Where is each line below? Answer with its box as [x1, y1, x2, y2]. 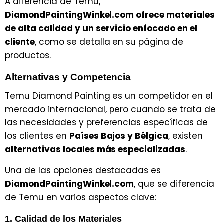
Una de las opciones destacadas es [5, 164, 161, 177]
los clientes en [5, 130, 69, 142]
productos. [5, 49, 51, 61]
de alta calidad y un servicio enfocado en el [5, 22, 197, 34]
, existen [168, 130, 203, 142]
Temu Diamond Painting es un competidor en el [5, 90, 213, 102]
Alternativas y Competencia [5, 71, 131, 82]
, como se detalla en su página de [35, 35, 183, 48]
